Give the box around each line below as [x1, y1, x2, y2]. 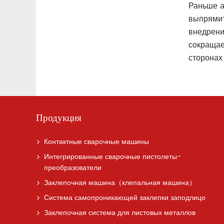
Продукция [36, 110, 81, 126]
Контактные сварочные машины [44, 136, 149, 148]
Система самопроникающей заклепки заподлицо [44, 192, 205, 204]
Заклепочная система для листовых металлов [44, 207, 195, 219]
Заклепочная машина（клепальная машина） [44, 177, 196, 189]
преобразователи [44, 162, 101, 174]
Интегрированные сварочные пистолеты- [44, 151, 181, 163]
